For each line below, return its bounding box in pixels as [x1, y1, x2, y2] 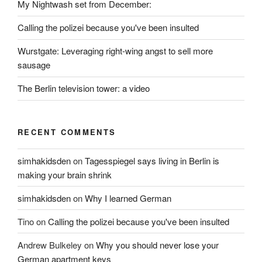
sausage [18, 58, 50, 71]
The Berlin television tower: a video [18, 82, 150, 95]
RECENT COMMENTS [18, 126, 116, 137]
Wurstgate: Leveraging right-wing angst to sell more [18, 44, 213, 57]
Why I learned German [85, 191, 171, 204]
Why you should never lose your [96, 238, 219, 251]
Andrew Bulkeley [18, 238, 82, 251]
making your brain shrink [18, 168, 112, 181]
